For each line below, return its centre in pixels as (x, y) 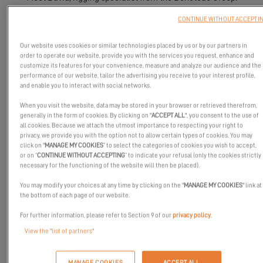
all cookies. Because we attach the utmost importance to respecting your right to (132, 126)
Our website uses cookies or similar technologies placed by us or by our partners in (134, 46)
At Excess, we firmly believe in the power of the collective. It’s (124, 225)
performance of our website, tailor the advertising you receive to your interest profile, (138, 76)
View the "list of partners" (60, 231)
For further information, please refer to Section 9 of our (97, 215)
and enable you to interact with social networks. (86, 86)
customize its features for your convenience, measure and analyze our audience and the (141, 66)
